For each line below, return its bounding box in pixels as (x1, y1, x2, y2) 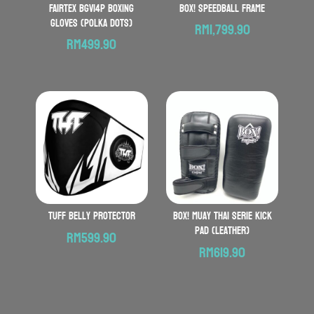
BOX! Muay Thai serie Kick (172, 207, 272, 226)
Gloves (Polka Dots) (50, 13, 133, 33)
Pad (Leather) (195, 221, 250, 240)
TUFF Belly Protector (48, 207, 135, 226)
